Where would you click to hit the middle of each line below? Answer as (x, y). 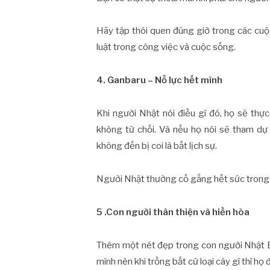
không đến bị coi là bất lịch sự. (157, 146)
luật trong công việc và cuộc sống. (166, 47)
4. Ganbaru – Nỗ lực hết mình (160, 80)
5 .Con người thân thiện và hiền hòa (173, 212)
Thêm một (118, 245)
